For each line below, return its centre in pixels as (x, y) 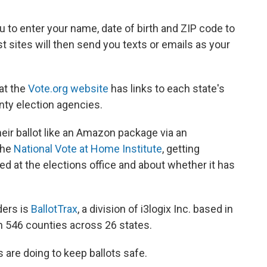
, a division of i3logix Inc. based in (155, 209)
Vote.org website (68, 89)
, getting (181, 149)
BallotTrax (54, 209)
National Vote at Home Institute (88, 149)
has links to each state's (167, 89)
